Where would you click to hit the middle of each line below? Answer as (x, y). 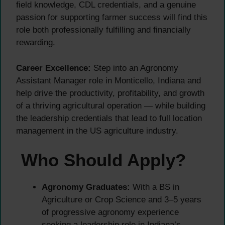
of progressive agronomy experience (110, 212)
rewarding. (36, 43)
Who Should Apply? (101, 160)
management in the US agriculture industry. (97, 131)
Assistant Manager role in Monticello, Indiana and (108, 80)
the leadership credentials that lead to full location (109, 118)
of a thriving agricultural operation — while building (111, 105)
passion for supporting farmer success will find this (112, 18)
